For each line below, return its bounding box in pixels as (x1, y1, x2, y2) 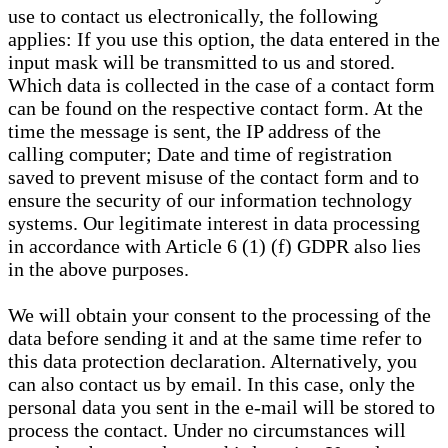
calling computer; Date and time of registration (8, 143, 392, 166)
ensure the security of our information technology (8, 189, 412, 212)
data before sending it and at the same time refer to (8, 327, 422, 350)
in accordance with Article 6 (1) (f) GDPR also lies (8, 235, 421, 258)
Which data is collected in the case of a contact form (8, 74, 435, 97)
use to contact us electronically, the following (8, 5, 378, 28)
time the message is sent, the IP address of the (8, 120, 381, 143)
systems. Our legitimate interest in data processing (8, 212, 420, 235)
